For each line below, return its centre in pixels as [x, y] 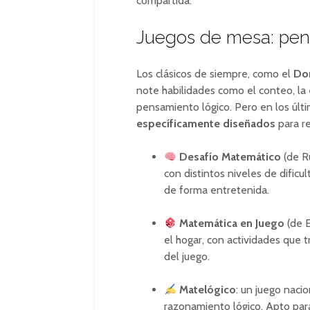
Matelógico [208, 290]
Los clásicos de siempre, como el [215, 74]
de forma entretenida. [217, 190]
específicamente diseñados [206, 124]
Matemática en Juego [232, 223]
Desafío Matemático [230, 157]
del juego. [187, 256]
